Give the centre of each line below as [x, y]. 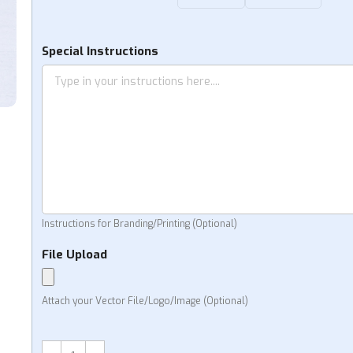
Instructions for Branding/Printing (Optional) [139, 224]
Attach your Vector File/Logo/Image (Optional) [145, 301]
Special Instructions [100, 51]
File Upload [74, 255]
